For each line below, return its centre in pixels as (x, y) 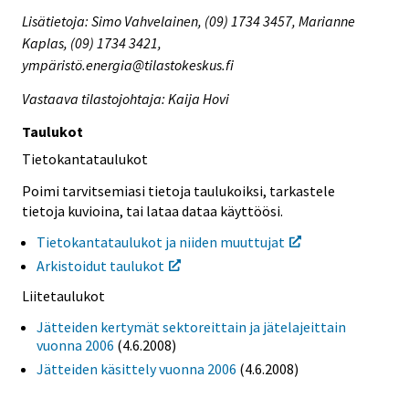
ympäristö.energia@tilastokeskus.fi (128, 65)
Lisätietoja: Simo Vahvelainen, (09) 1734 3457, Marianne (189, 21)
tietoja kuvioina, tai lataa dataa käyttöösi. (152, 210)
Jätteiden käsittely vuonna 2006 (136, 369)
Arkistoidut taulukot (100, 265)
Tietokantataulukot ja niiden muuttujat (161, 241)
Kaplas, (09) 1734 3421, (92, 43)
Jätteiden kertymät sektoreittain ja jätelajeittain (191, 327)
